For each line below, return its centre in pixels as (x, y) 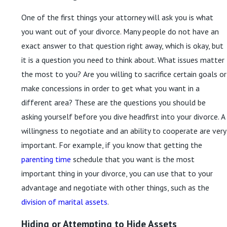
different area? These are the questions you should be (113, 102)
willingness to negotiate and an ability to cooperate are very (124, 130)
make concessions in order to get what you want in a (110, 88)
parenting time (46, 159)
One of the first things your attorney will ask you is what (117, 17)
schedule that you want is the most (133, 159)
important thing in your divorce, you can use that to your (117, 173)
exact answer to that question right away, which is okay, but (122, 45)
